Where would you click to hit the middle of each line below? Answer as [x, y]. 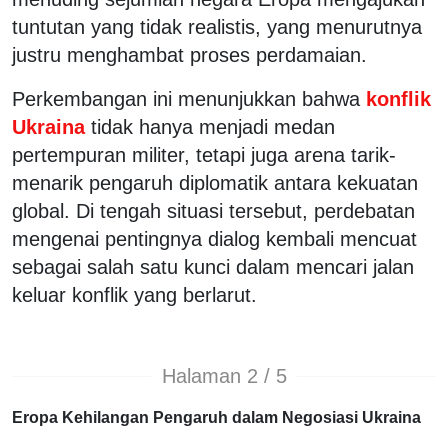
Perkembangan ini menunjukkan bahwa [186, 98]
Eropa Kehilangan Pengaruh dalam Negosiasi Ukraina [216, 417]
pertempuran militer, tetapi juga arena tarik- [204, 154]
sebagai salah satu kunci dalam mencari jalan [213, 266]
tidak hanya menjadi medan [213, 126]
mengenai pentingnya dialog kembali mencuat [214, 238]
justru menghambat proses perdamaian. [189, 54]
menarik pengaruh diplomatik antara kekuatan [215, 182]
